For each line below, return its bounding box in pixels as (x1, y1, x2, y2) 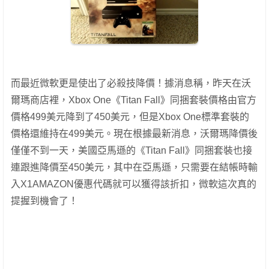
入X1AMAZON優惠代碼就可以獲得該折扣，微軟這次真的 (11, 179, 256, 190)
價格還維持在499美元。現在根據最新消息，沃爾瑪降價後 (11, 128, 258, 139)
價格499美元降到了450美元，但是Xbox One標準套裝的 (11, 112, 249, 122)
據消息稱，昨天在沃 (165, 78, 251, 89)
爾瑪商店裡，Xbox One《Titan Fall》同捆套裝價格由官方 (11, 95, 256, 106)
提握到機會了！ (11, 196, 78, 207)
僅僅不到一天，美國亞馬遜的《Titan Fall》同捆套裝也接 (11, 145, 252, 156)
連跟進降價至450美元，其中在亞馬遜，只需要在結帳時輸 (11, 162, 258, 173)
